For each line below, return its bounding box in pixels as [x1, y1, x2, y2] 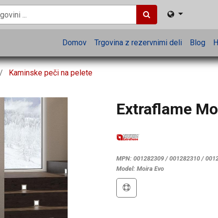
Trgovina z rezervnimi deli [94, 38, 182, 47]
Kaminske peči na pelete [9, 68, 92, 77]
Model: [116, 165, 135, 172]
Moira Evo [137, 165, 164, 172]
